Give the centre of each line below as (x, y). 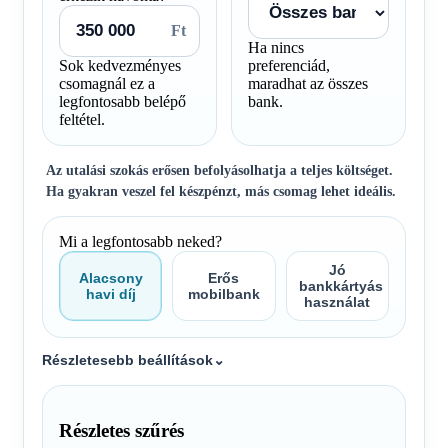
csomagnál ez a (107, 83)
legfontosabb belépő (122, 101)
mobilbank (223, 293)
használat (337, 301)
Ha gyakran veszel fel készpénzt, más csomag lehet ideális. (221, 191)
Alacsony (110, 277)
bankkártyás (340, 285)
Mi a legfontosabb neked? (140, 241)
